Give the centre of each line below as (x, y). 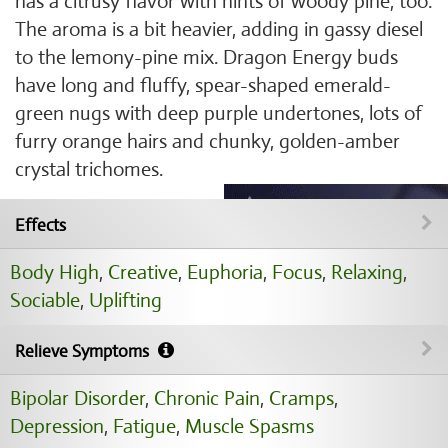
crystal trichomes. (89, 169)
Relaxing (367, 272)
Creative (143, 272)
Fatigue (144, 426)
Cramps (301, 398)
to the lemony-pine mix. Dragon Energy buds (206, 57)
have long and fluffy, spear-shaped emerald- (203, 85)
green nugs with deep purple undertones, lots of (218, 113)
